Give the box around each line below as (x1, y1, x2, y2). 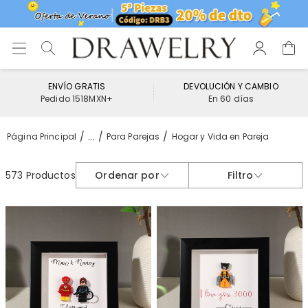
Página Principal (7, 131, 77, 142)
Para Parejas (106, 131, 160, 142)
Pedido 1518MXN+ (41, 93, 113, 104)
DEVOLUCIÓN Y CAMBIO (184, 80, 278, 92)
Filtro (228, 168, 254, 182)
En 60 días (208, 93, 254, 104)
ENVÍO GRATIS (47, 80, 106, 92)
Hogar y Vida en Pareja (171, 131, 269, 142)
